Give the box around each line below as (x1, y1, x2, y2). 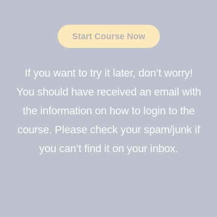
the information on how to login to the (22, 104, 195, 117)
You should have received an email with (16, 85, 201, 98)
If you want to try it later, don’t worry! (24, 66, 193, 79)
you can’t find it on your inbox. (39, 142, 178, 155)
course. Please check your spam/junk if (17, 123, 200, 136)
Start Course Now (72, 31, 145, 41)
